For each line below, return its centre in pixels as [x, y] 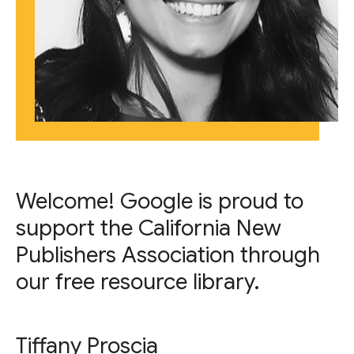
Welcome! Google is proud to [160, 201]
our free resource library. [138, 282]
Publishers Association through [168, 255]
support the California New [149, 228]
